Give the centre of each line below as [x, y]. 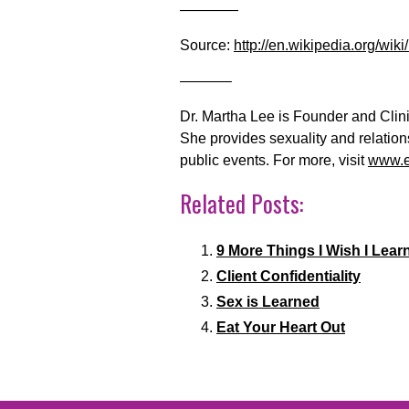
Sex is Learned [268, 302]
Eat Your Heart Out [281, 327]
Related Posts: [241, 203]
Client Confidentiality [288, 276]
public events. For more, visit [274, 160]
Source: [207, 45]
